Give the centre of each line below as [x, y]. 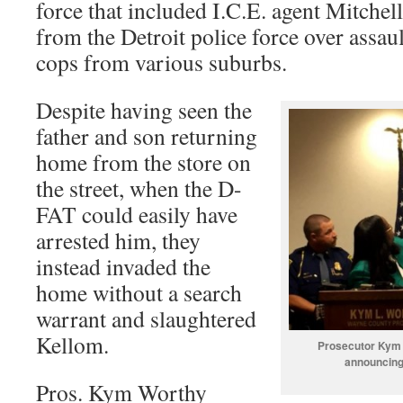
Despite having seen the [144, 110]
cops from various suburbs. [161, 62]
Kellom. [72, 345]
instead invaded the [123, 266]
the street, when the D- [139, 188]
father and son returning [147, 136]
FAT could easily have [137, 214]
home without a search [139, 292]
